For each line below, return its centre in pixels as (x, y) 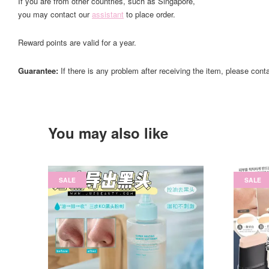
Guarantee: (39, 71)
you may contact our (55, 14)
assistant (108, 14)
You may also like (108, 133)
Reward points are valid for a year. (77, 42)
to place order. (150, 14)
